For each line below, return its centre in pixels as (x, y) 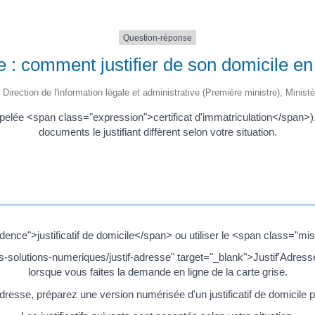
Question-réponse (157, 38)
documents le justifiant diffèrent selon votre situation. (157, 132)
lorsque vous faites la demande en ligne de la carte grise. (157, 272)
